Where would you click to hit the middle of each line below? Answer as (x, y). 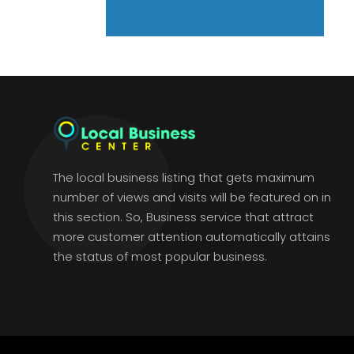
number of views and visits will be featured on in (192, 197)
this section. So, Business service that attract (184, 217)
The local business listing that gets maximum (184, 177)
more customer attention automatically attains (192, 236)
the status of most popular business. (160, 256)
